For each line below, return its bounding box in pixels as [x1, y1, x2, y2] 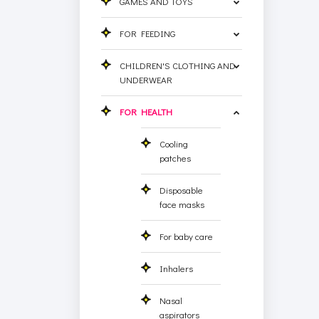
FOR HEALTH [120, 105, 173, 117]
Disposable [159, 183, 204, 196]
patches [159, 151, 192, 164]
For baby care [159, 229, 214, 242]
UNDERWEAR [120, 73, 173, 85]
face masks [159, 197, 205, 210]
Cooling [159, 137, 189, 150]
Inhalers [159, 261, 194, 274]
